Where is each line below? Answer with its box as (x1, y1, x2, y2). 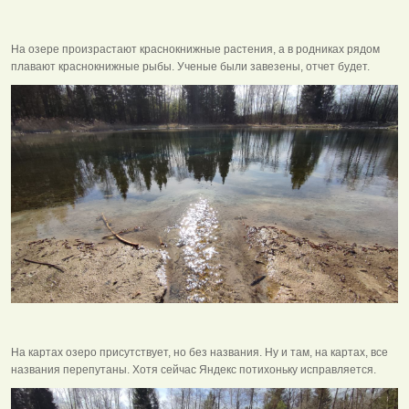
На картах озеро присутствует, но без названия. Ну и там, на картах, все (11, 346, 388, 360)
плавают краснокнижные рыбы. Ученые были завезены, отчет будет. (11, 60, 370, 74)
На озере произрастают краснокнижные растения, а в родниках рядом (11, 43, 380, 57)
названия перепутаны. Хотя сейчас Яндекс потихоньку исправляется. (11, 363, 376, 377)
